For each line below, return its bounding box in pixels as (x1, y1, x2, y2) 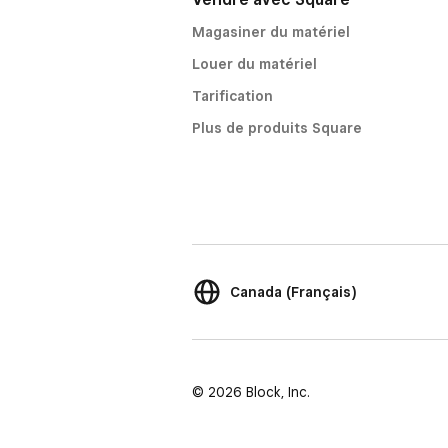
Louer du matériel (192, 56, 317, 72)
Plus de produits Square (192, 120, 362, 136)
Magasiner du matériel (192, 24, 350, 40)
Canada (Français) (230, 284, 357, 300)
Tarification (192, 88, 273, 104)
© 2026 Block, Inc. (192, 384, 310, 400)
